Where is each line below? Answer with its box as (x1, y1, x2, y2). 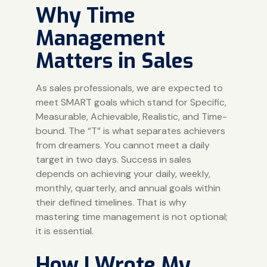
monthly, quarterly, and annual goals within (35, 181, 221, 194)
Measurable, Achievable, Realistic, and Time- (35, 110, 227, 123)
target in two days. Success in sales (35, 153, 191, 166)
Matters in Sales (35, 46, 193, 74)
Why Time (35, 1, 135, 29)
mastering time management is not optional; (35, 210, 228, 223)
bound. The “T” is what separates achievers (35, 124, 225, 137)
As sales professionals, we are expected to (35, 81, 223, 94)
